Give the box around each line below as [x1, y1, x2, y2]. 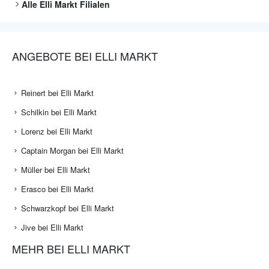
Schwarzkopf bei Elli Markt [21, 202, 114, 214]
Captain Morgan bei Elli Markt [21, 145, 124, 157]
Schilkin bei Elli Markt [21, 106, 97, 118]
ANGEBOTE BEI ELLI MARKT [12, 48, 158, 64]
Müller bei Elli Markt [21, 164, 90, 176]
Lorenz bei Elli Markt [21, 125, 92, 138]
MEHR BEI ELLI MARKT [12, 241, 130, 257]
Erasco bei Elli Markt [21, 183, 94, 195]
